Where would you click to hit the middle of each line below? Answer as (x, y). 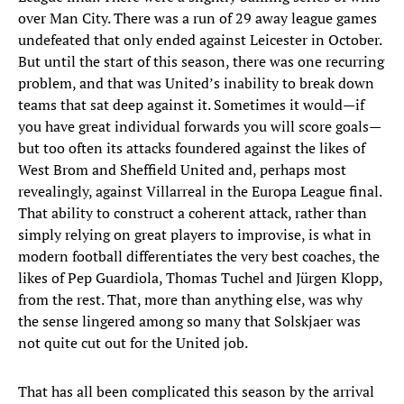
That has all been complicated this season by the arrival (196, 392)
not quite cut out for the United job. (133, 343)
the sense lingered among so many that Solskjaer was (189, 321)
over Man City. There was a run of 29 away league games (197, 18)
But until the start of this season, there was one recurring (201, 62)
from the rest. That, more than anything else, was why (190, 300)
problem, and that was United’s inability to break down (196, 83)
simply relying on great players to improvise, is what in (195, 235)
